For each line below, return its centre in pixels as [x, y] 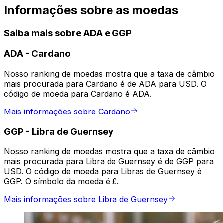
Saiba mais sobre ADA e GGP [68, 33]
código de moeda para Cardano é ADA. [78, 94]
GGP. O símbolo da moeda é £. [61, 181]
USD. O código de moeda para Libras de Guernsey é [103, 171]
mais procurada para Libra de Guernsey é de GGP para [109, 162]
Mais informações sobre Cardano [67, 112]
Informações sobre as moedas [91, 10]
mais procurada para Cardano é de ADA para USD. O [105, 84]
